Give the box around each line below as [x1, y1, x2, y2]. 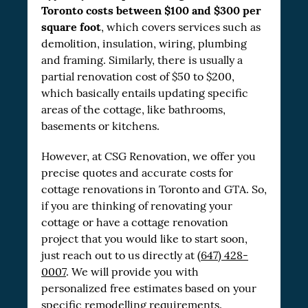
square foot [41, 20, 101, 34]
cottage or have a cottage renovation [41, 216, 228, 230]
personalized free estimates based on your [41, 282, 256, 296]
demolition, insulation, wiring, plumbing [41, 37, 247, 51]
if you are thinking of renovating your [41, 199, 232, 213]
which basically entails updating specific [41, 87, 248, 100]
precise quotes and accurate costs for [41, 166, 233, 180]
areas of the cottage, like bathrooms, [41, 103, 225, 117]
